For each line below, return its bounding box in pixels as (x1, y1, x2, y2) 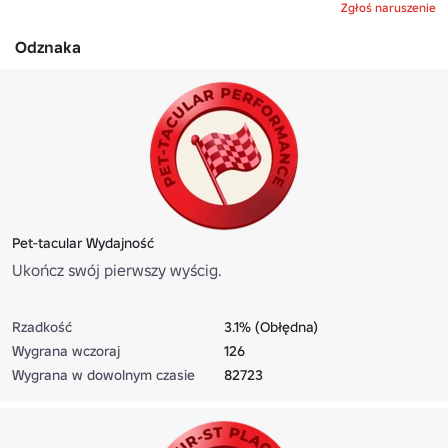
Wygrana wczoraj (12, 341, 120, 360)
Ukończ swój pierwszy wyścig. (12, 259, 222, 280)
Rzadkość (12, 317, 72, 336)
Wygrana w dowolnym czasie (12, 365, 195, 384)
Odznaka (15, 36, 81, 57)
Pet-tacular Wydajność (12, 233, 154, 252)
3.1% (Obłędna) (224, 317, 318, 336)
